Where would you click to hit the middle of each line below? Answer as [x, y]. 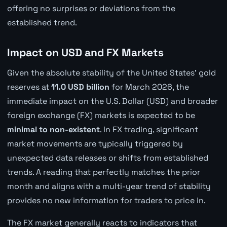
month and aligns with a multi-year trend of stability [109, 186]
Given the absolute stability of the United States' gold [111, 73]
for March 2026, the [149, 87]
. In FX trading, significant [149, 130]
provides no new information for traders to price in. [106, 201]
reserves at [29, 87]
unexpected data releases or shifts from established [107, 158]
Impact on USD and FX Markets [85, 53]
